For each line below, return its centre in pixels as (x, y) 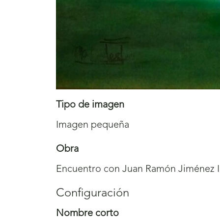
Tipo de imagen (90, 105)
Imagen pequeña (93, 125)
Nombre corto (87, 214)
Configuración (93, 194)
